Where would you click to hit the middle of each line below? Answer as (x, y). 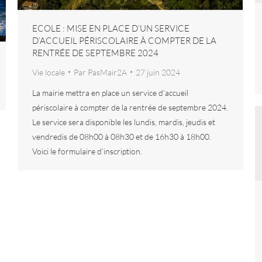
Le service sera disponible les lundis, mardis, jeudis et (124, 122)
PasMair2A (107, 72)
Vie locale (49, 72)
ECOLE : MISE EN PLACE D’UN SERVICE (111, 28)
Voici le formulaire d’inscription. (87, 151)
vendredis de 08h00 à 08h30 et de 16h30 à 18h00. (122, 136)
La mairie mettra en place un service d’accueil (110, 92)
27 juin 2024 (158, 72)
